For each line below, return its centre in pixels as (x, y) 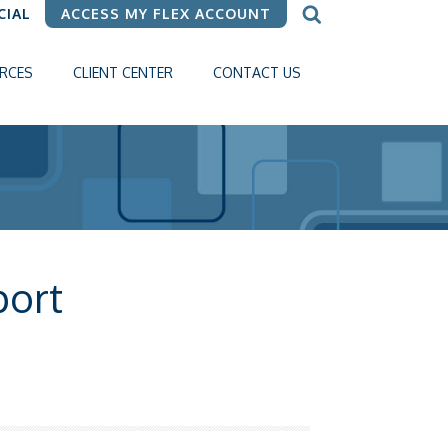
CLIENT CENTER (123, 72)
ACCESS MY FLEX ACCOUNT (166, 13)
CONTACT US (257, 72)
